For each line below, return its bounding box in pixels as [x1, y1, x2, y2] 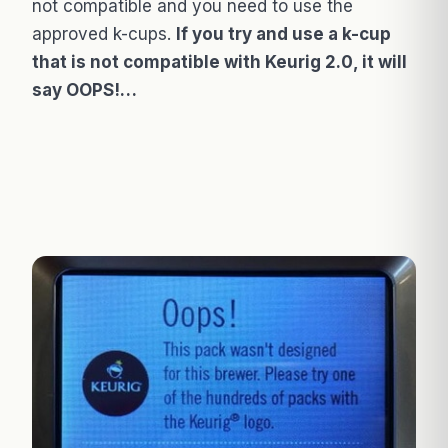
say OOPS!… [32, 80, 137, 101]
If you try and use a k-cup [176, 24, 391, 45]
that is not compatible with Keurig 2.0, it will [32, 52, 407, 73]
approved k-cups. [32, 24, 176, 45]
